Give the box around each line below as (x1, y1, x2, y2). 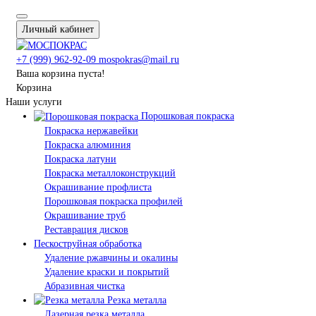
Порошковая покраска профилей (44, 195, 183, 207)
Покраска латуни (44, 153, 116, 164)
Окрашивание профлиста (44, 181, 152, 193)
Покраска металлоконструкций (44, 167, 176, 178)
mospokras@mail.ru (99, 54, 179, 65)
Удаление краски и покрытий (44, 266, 169, 277)
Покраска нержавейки (44, 125, 138, 136)
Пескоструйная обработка (34, 238, 142, 249)
